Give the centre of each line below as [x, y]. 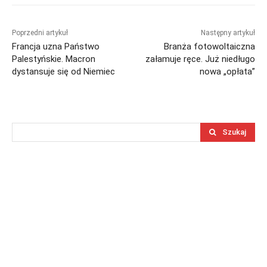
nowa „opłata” [227, 72]
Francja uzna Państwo [56, 47]
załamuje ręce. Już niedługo [200, 59]
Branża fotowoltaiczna [209, 47]
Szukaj [234, 132]
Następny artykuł [228, 33]
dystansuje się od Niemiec [63, 72]
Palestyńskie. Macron [54, 59]
